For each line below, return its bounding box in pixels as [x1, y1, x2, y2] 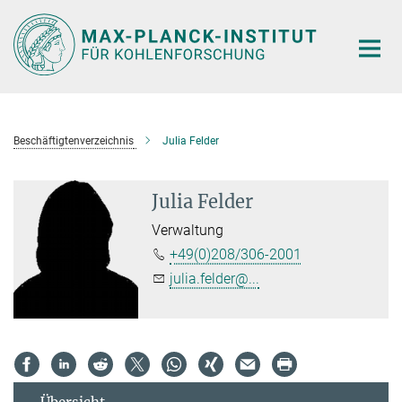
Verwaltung [152, 221, 224, 239]
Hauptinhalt [4, 8, 79, 25]
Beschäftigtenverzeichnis [13, 134, 134, 147]
